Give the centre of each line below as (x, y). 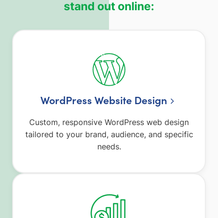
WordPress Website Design (104, 100)
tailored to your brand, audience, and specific (109, 134)
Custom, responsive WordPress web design (109, 122)
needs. (109, 146)
